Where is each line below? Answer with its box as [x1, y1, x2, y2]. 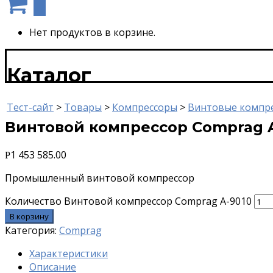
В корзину [10, 210, 49, 222]
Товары [64, 100, 102, 114]
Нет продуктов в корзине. [29, 26, 155, 39]
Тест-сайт [7, 100, 54, 114]
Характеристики [29, 246, 108, 260]
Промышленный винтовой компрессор [5, 171, 194, 185]
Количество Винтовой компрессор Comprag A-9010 [5, 194, 252, 208]
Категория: [5, 223, 59, 237]
